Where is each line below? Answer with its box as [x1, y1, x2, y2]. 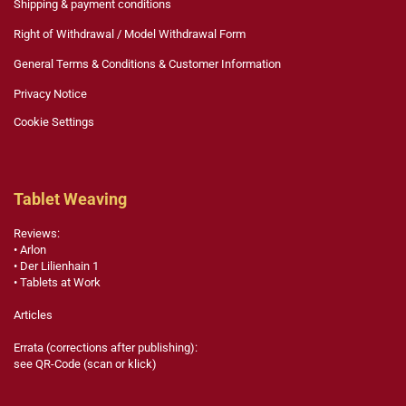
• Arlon [14, 243, 46, 257]
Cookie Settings [14, 115, 94, 130]
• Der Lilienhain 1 [14, 259, 99, 274]
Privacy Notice [14, 87, 87, 101]
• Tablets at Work [14, 275, 101, 290]
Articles [14, 308, 53, 323]
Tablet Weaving [14, 189, 127, 209]
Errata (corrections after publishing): [14, 341, 198, 355]
